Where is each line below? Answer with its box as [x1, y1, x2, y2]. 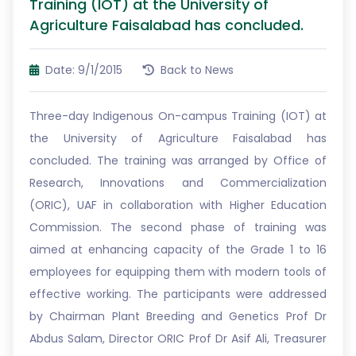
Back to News [157, 62, 234, 78]
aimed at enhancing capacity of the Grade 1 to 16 [29, 242, 327, 257]
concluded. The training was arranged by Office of [29, 153, 327, 168]
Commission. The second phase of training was [29, 219, 327, 235]
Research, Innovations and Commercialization [29, 175, 327, 191]
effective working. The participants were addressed [29, 286, 327, 302]
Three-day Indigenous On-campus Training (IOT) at [29, 108, 327, 124]
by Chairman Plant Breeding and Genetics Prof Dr [29, 308, 327, 324]
